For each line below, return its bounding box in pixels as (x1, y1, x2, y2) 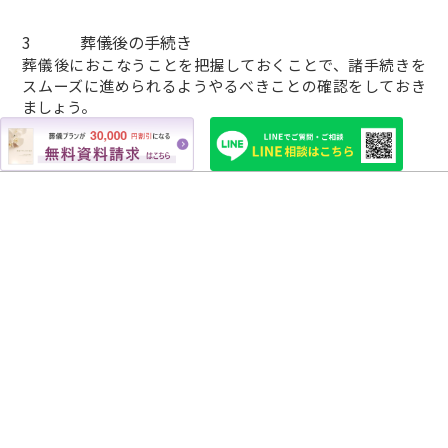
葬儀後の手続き (80, 30, 192, 55)
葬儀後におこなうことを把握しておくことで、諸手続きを (22, 54, 426, 76)
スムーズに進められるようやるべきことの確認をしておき (22, 75, 426, 97)
